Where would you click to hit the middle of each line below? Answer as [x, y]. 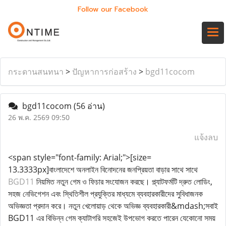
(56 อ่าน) [89, 106]
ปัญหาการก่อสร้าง [104, 72]
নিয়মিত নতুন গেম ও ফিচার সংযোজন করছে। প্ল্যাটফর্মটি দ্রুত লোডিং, [123, 182]
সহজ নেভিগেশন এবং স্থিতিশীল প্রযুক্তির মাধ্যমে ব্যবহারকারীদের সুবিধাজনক [105, 194]
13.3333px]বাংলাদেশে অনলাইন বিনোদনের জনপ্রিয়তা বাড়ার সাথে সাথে [103, 169]
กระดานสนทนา [36, 72]
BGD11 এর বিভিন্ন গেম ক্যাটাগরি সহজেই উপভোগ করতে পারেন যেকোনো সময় [112, 218]
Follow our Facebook [113, 9]
